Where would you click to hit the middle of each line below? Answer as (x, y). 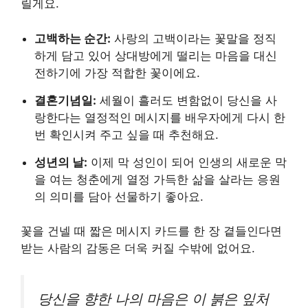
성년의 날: (61, 162)
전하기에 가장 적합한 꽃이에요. (117, 73)
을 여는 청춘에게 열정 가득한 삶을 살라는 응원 (157, 179)
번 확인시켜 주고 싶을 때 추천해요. (126, 134)
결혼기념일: (65, 100)
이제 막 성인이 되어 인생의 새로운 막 (187, 162)
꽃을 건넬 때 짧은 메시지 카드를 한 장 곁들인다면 (151, 231)
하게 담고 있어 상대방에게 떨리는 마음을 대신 (156, 55)
